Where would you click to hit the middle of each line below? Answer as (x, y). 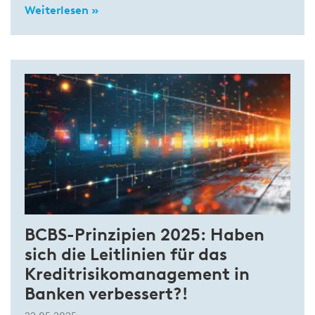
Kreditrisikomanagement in (137, 274)
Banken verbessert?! (106, 294)
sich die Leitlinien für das (126, 255)
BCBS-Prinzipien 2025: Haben (144, 235)
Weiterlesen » (62, 10)
